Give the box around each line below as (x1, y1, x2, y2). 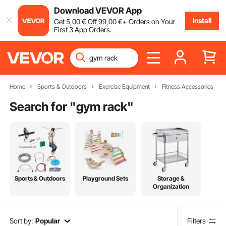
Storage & (157, 175, 185, 183)
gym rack (76, 99, 128, 114)
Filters (187, 216, 206, 225)
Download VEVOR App (53, 5, 142, 16)
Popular (35, 216, 60, 225)
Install (192, 16, 211, 25)
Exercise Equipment (98, 83, 150, 90)
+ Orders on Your (122, 17, 175, 26)
